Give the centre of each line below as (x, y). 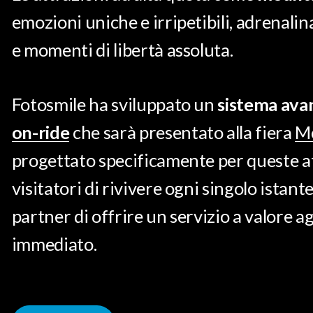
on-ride (41, 132)
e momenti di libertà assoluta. (122, 49)
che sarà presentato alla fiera (182, 132)
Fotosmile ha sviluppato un (115, 104)
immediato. (54, 243)
